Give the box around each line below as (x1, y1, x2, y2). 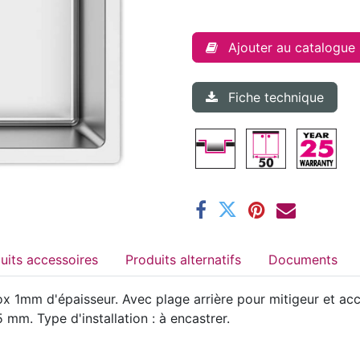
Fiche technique (228, 88, 324, 105)
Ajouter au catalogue (228, 39, 355, 55)
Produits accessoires (27, 251, 98, 268)
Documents (268, 251, 337, 268)
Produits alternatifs (180, 251, 241, 268)
